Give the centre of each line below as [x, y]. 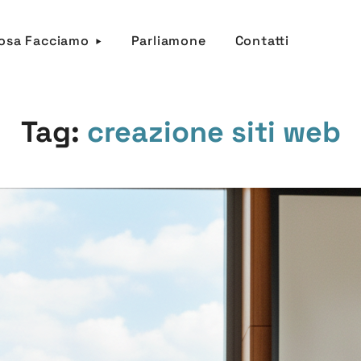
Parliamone [168, 40]
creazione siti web [214, 132]
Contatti [262, 40]
